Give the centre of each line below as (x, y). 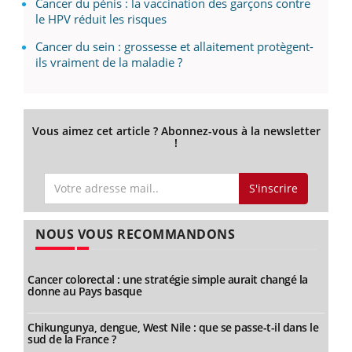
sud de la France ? (71, 339)
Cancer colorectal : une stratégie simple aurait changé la (168, 280)
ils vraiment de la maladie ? (109, 62)
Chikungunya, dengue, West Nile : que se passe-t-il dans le (173, 328)
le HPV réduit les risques (101, 18)
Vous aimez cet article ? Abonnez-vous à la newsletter (176, 130)
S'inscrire (273, 188)
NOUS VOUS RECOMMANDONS (135, 235)
